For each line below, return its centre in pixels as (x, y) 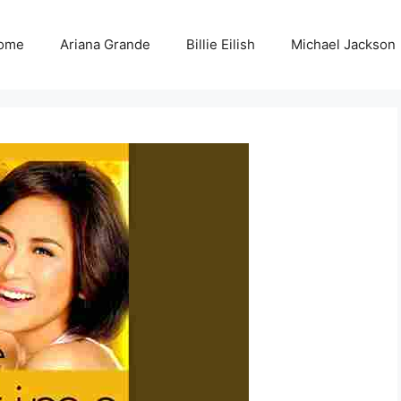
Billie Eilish (221, 44)
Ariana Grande (105, 44)
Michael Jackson (343, 44)
